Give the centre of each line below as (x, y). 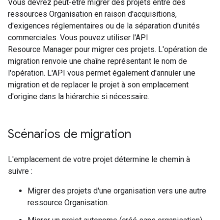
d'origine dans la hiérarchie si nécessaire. (79, 96)
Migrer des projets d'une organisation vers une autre (117, 191)
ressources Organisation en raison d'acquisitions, (92, 14)
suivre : (20, 171)
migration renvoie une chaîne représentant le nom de (97, 61)
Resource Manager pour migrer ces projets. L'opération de (108, 49)
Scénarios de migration (69, 134)
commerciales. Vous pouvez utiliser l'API (78, 38)
